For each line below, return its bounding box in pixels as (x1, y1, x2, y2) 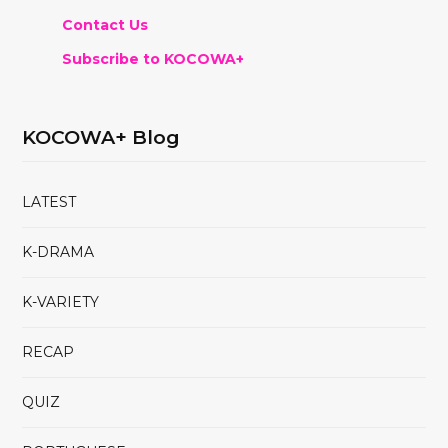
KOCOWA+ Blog (22, 125, 180, 149)
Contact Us (62, 15, 148, 34)
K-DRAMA (22, 242, 94, 261)
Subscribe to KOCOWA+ (62, 49, 244, 68)
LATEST (22, 192, 76, 211)
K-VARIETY (22, 292, 99, 311)
